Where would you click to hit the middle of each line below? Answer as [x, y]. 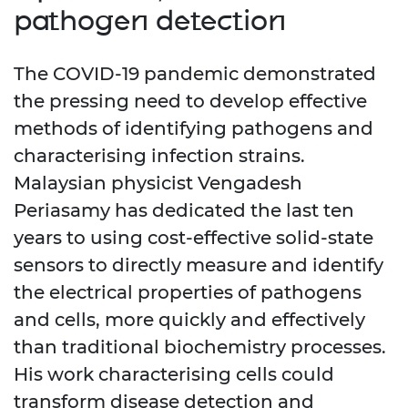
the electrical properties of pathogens [188, 293]
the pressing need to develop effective [190, 102]
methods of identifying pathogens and [194, 129]
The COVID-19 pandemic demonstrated [195, 74]
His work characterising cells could [174, 375]
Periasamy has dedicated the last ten [184, 211]
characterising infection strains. [159, 156]
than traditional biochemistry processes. [200, 347]
